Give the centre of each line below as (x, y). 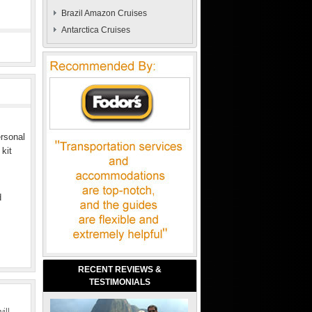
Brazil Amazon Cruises (104, 13)
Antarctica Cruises (96, 30)
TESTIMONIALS (120, 282)
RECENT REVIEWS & (120, 270)
